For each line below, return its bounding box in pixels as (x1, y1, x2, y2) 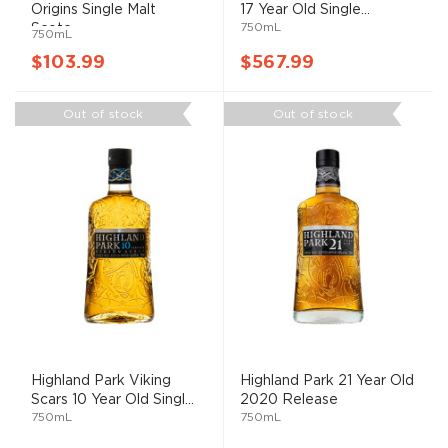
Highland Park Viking (31, 374, 171, 387)
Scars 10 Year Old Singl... (31, 393, 194, 406)
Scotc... (31, 22, 80, 35)
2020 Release (240, 393, 338, 406)
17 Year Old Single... (240, 3, 370, 16)
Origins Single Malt (31, 3, 156, 16)
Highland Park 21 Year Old (240, 374, 414, 387)
